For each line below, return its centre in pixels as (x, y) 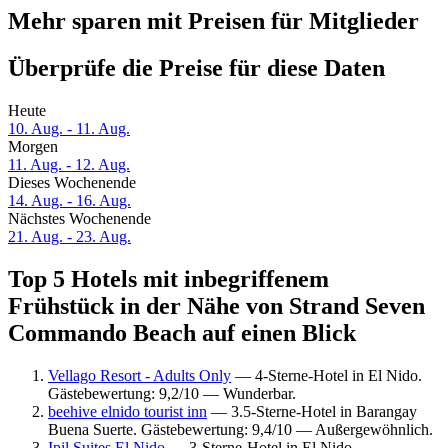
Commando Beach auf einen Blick (182, 333)
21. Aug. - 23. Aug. (69, 237)
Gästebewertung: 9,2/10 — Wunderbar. (172, 393)
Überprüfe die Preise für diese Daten (196, 68)
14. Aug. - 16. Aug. (69, 201)
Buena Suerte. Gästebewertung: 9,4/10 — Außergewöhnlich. (240, 429)
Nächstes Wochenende (79, 219)
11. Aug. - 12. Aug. (69, 165)
